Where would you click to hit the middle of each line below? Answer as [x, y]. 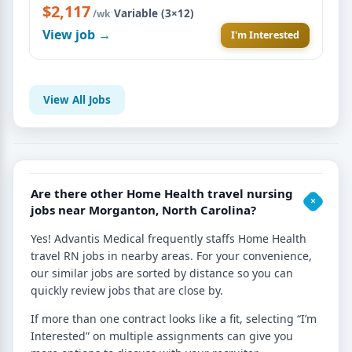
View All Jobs [77, 99]
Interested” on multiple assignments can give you [162, 335]
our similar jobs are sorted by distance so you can [162, 273]
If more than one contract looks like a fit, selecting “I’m [174, 318]
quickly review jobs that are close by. [127, 290]
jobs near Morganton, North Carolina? [143, 209]
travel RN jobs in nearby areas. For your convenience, [171, 255]
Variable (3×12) [154, 13]
